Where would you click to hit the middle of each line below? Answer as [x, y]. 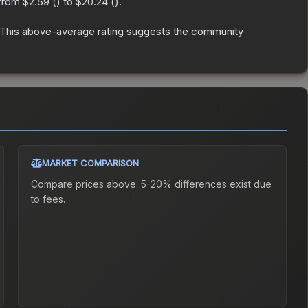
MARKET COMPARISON [91, 163]
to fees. [48, 199]
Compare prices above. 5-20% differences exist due [152, 184]
